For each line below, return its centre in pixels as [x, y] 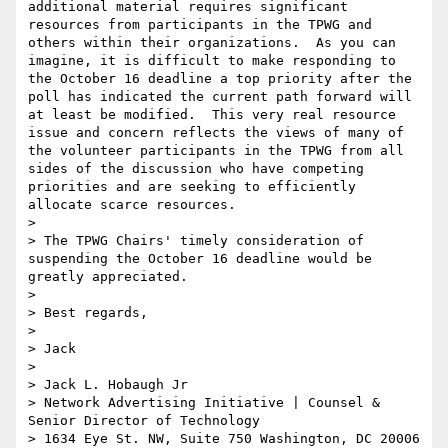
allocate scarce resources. [136, 205]
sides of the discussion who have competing [196, 169]
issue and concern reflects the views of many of [216, 133]
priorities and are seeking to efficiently [192, 187]
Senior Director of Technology [148, 421]
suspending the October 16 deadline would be [200, 259]
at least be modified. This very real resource [212, 115]
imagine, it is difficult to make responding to [212, 61]
